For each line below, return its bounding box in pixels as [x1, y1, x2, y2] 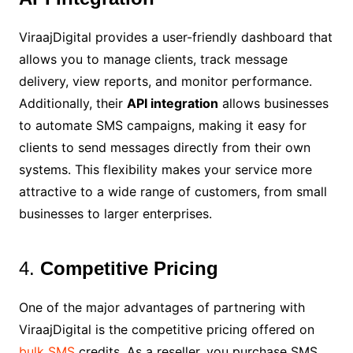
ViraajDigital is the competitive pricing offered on [18, 321, 314, 337]
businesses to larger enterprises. [18, 206, 212, 221]
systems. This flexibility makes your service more [18, 162, 312, 177]
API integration [126, 95, 218, 111]
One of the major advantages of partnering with [18, 299, 305, 315]
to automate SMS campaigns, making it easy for [18, 117, 307, 133]
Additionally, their [18, 95, 127, 111]
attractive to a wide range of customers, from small [18, 184, 327, 199]
